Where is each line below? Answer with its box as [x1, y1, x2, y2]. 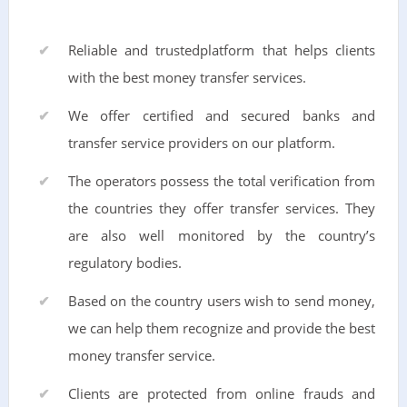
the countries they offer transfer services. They [67, 198, 376, 217]
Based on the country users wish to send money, [67, 291, 376, 310]
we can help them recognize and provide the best [67, 318, 376, 337]
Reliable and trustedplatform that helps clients [67, 40, 376, 59]
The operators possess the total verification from [67, 171, 376, 190]
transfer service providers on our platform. [67, 133, 335, 152]
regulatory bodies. [67, 253, 182, 272]
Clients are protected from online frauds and [67, 383, 376, 402]
